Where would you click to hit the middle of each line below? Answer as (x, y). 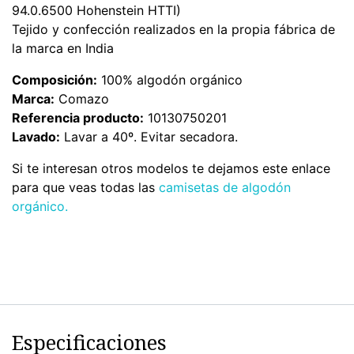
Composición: (55, 80)
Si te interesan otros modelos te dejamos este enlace (171, 168)
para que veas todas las (85, 187)
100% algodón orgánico (170, 80)
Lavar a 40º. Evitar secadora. (149, 137)
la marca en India (63, 48)
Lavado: (36, 137)
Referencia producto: (78, 118)
